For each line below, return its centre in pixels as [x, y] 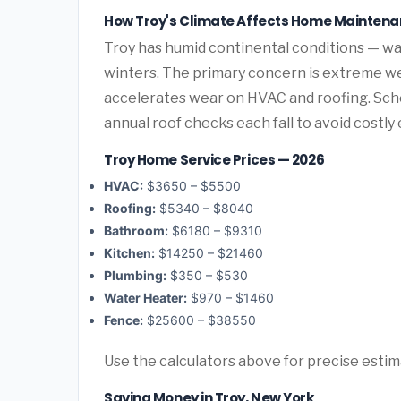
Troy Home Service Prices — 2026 [214, 159]
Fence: [124, 320]
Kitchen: [129, 253]
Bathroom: [136, 231]
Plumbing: [135, 276]
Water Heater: [145, 298]
